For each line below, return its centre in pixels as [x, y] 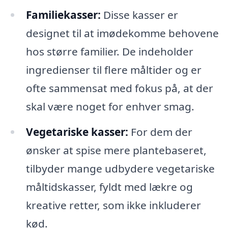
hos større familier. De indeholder [109, 52]
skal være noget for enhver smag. [110, 107]
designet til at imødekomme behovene [122, 33]
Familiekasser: [63, 15]
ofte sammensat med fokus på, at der [119, 88]
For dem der [160, 132]
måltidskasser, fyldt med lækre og [109, 187]
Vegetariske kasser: [77, 132]
